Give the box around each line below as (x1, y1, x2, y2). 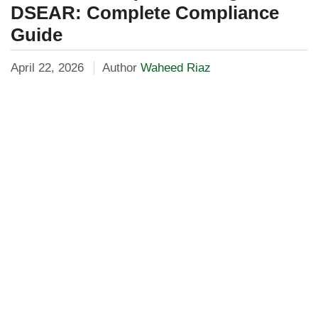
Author (102, 61, 141, 75)
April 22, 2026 (11, 61, 84, 75)
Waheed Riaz (140, 61, 211, 75)
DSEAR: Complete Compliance (11, 1, 279, 23)
